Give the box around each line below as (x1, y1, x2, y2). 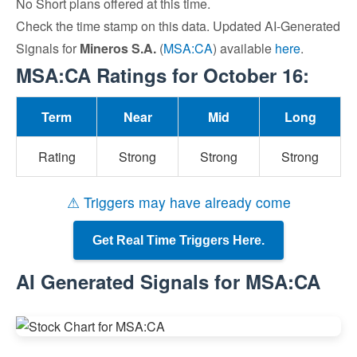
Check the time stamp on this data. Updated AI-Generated (16, 17, 340, 35)
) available (213, 39, 275, 57)
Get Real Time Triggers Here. (92, 233, 265, 247)
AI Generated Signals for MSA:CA (16, 268, 320, 295)
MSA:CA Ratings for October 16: (16, 61, 309, 88)
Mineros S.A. (80, 39, 156, 57)
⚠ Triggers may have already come (66, 192, 291, 212)
